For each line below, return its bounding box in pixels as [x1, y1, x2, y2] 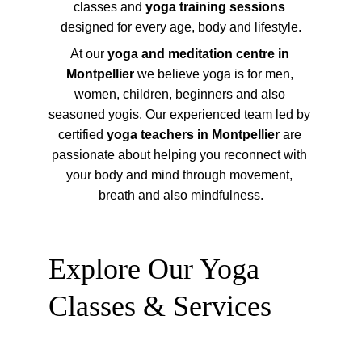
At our [69, 47, 107, 61]
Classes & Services [48, 290, 271, 322]
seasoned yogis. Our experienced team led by [48, 107, 314, 121]
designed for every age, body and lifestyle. [61, 20, 301, 34]
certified [57, 128, 107, 141]
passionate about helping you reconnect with [52, 148, 310, 162]
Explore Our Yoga [48, 253, 267, 285]
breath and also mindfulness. [99, 188, 263, 202]
